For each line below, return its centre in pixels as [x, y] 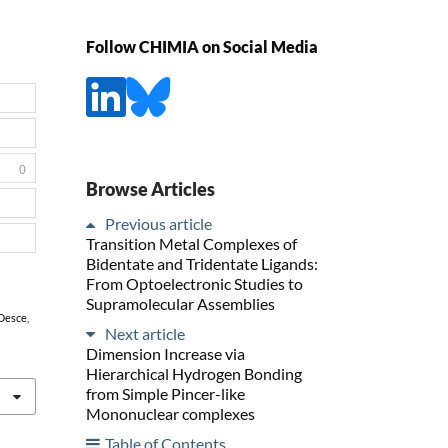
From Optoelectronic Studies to [194, 283]
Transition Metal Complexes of [191, 243]
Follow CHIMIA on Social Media [202, 47]
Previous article [158, 223]
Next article [145, 333]
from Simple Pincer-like [165, 393]
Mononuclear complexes [170, 413]
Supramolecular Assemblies [180, 303]
